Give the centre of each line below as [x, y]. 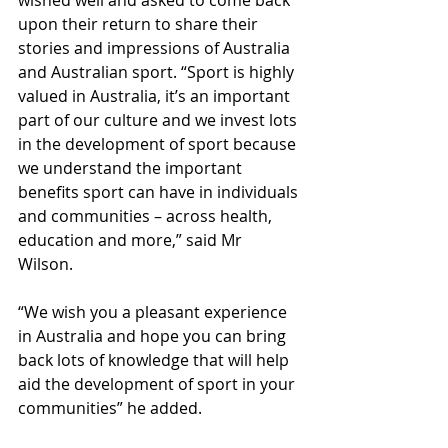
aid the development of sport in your [158, 384]
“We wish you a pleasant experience [154, 312]
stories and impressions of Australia [156, 48]
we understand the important [132, 168]
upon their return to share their [140, 24]
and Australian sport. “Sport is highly [158, 72]
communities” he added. [114, 408]
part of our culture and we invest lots [159, 120]
